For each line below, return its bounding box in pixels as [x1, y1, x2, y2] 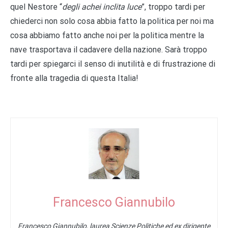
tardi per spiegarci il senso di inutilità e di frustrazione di [10, 59, 215, 69]
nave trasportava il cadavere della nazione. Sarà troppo [10, 44, 207, 54]
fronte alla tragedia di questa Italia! [10, 73, 138, 83]
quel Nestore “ [10, 2, 62, 12]
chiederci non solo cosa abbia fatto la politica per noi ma [10, 16, 214, 26]
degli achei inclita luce [62, 2, 141, 12]
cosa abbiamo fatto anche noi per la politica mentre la [10, 30, 204, 40]
